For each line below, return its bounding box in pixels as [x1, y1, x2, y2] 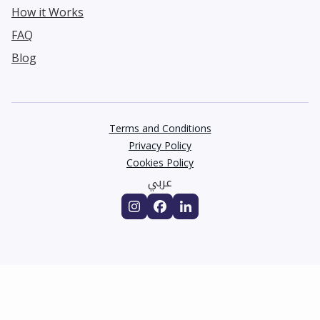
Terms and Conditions [109, 121, 211, 135]
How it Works [11, 4, 84, 20]
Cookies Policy [126, 155, 194, 169]
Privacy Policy [129, 138, 191, 152]
